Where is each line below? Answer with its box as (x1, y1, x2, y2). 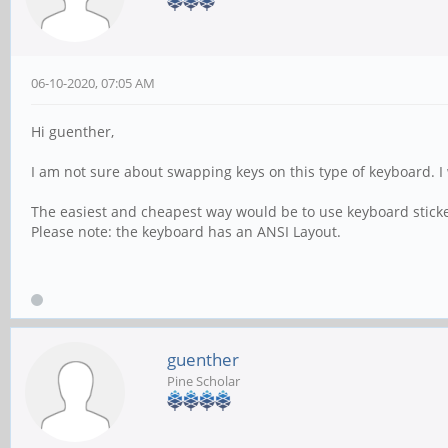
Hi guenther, (31, 122, 114, 142)
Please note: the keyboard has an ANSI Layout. (31, 222, 341, 242)
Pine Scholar (167, 372, 240, 391)
